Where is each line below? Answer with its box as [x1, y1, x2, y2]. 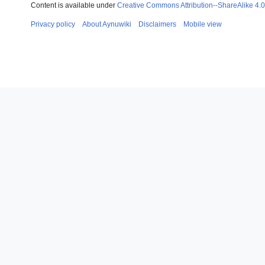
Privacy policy [31, 20, 75, 28]
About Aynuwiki [82, 20, 131, 28]
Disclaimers [138, 20, 176, 28]
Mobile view [183, 20, 222, 28]
